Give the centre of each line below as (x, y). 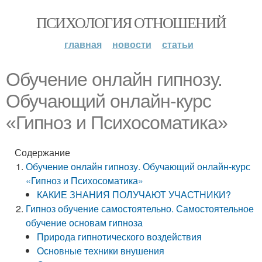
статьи (177, 44)
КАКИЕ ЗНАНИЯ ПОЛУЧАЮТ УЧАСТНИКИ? (134, 194)
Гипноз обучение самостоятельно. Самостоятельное (140, 208)
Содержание (42, 152)
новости (132, 44)
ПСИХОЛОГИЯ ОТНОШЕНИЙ (131, 22)
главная (83, 44)
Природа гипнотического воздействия (120, 237)
